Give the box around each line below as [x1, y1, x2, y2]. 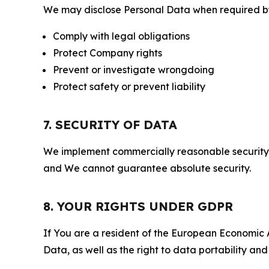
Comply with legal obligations [53, 30, 190, 42]
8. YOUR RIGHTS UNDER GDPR [43, 199, 233, 214]
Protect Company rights [53, 47, 162, 59]
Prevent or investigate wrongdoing [53, 64, 214, 76]
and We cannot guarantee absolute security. [43, 162, 251, 174]
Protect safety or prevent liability [53, 80, 205, 92]
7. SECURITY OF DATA [43, 117, 177, 132]
